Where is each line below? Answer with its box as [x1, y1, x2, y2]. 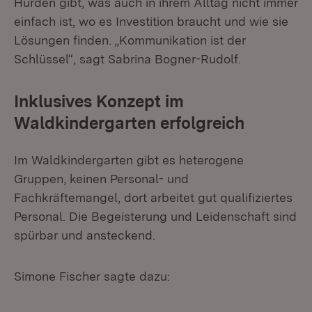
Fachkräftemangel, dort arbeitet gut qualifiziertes [14, 190, 292, 205]
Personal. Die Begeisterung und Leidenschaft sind [14, 209, 297, 224]
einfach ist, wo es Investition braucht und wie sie [14, 14, 288, 29]
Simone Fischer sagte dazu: [14, 269, 170, 283]
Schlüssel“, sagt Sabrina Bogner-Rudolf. [14, 52, 244, 66]
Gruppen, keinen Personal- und [14, 171, 189, 186]
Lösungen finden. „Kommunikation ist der [14, 33, 246, 47]
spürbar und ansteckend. [14, 228, 155, 242]
